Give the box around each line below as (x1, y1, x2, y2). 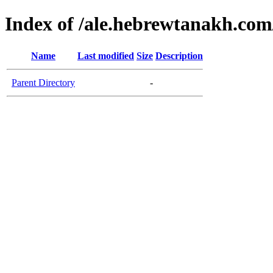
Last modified (77, 50, 134, 61)
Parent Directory (12, 77, 75, 88)
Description (155, 50, 203, 61)
